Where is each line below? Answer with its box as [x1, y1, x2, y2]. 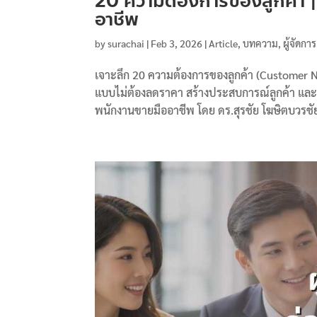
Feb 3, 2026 [151, 36, 203, 50]
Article [209, 36, 238, 50]
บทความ [243, 36, 279, 50]
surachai [108, 36, 145, 50]
